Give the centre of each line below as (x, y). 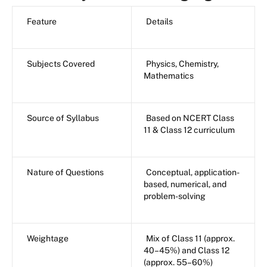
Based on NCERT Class (190, 118)
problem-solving (175, 196)
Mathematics (169, 76)
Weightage (48, 239)
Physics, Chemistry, (182, 64)
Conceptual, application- (193, 173)
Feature (42, 22)
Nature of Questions (65, 173)
